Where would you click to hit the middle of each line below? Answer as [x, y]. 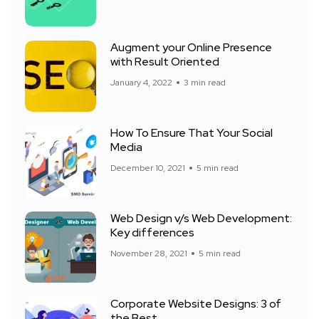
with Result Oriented [165, 62]
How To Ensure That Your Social [192, 133]
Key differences [152, 233]
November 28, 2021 [149, 254]
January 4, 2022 [141, 83]
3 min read [205, 83]
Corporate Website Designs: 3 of [196, 304]
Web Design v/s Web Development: [201, 219]
